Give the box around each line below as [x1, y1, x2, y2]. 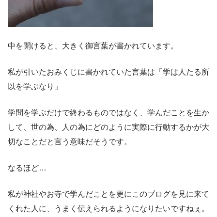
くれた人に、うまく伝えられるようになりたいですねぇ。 [8, 204, 209, 213]
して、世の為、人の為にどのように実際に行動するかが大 [8, 123, 209, 132]
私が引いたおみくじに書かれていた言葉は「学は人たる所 [8, 68, 209, 77]
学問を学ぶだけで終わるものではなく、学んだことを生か [8, 108, 209, 117]
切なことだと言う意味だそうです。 [8, 138, 132, 146]
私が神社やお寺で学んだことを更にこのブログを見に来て [8, 190, 209, 199]
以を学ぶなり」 [8, 82, 62, 91]
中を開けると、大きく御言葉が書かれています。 [8, 42, 178, 50]
